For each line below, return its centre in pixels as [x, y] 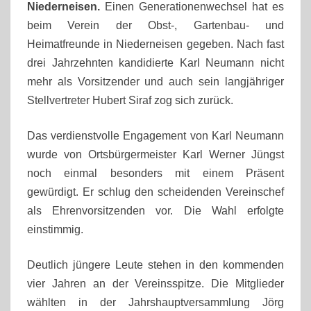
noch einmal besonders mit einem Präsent [155, 173]
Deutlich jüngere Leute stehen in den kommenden [155, 264]
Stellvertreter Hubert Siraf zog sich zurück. [130, 100]
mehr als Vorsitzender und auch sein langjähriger [155, 81]
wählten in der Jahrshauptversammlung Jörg [155, 302]
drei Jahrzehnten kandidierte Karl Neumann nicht [155, 62]
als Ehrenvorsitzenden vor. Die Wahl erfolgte [155, 210]
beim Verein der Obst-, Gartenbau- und [155, 25]
